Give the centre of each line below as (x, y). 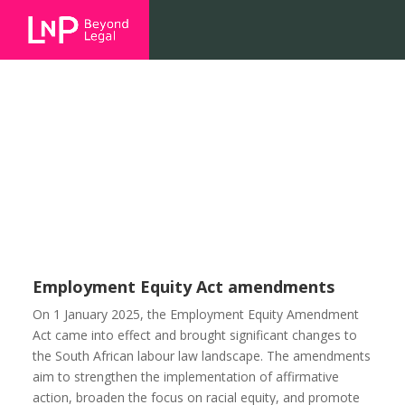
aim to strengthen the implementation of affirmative (186, 377)
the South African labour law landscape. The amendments (202, 356)
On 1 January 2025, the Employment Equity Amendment (196, 314)
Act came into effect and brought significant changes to (195, 335)
